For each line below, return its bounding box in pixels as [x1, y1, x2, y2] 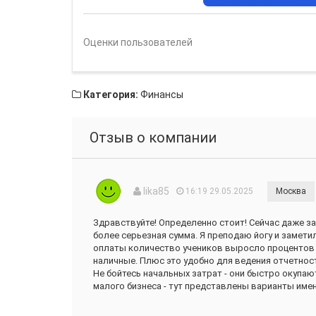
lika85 [141, 186, 169, 197]
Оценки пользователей [83, 37, 193, 48]
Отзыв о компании [90, 129, 217, 146]
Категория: [81, 89, 140, 100]
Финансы [140, 89, 183, 100]
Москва [276, 186, 306, 196]
